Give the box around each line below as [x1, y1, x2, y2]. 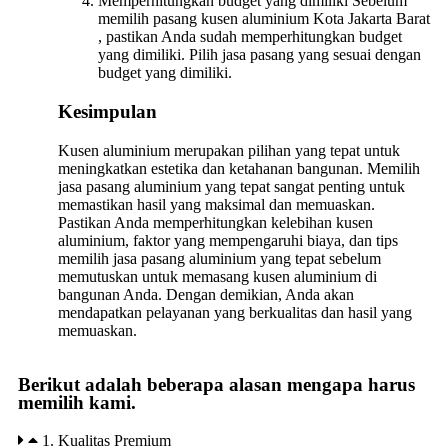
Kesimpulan [58, 101, 157, 123]
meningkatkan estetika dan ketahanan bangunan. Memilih [58, 159, 420, 177]
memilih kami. [18, 391, 136, 413]
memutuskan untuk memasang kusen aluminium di [58, 267, 377, 285]
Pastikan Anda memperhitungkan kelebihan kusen [58, 213, 373, 231]
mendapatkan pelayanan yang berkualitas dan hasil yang [58, 303, 412, 321]
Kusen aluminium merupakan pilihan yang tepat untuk [58, 141, 400, 159]
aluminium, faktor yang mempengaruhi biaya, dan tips [58, 231, 398, 249]
